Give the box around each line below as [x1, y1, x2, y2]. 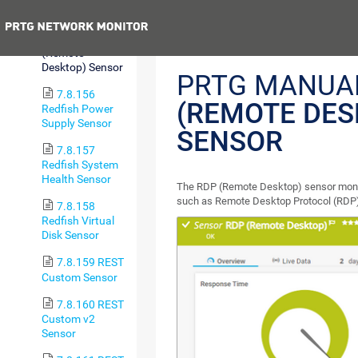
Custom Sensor [42, 270, 117, 284]
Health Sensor [42, 173, 111, 186]
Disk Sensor [42, 229, 99, 242]
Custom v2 [42, 312, 95, 325]
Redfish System [42, 158, 118, 172]
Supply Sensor [42, 117, 112, 130]
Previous [205, 23, 244, 35]
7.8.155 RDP [56, 32, 119, 45]
